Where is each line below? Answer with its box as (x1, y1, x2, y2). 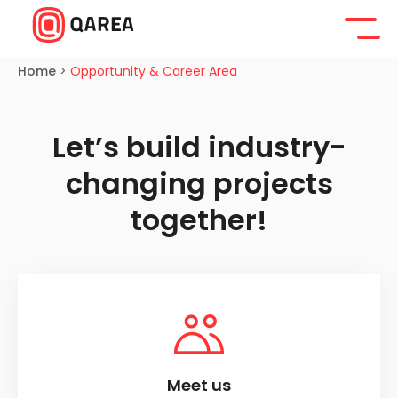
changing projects (65, 163, 333, 203)
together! (131, 200, 267, 240)
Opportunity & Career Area (70, 62, 237, 80)
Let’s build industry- (52, 127, 346, 167)
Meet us (167, 374, 231, 396)
